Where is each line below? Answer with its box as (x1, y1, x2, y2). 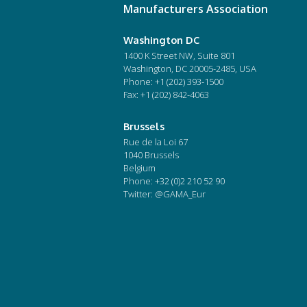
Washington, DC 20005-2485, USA (123, 62, 257, 75)
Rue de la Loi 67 (123, 136, 188, 149)
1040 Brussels (123, 149, 180, 162)
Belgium (123, 162, 156, 175)
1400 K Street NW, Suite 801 (123, 49, 236, 62)
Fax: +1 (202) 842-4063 (123, 88, 210, 101)
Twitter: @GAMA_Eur (123, 188, 206, 201)
